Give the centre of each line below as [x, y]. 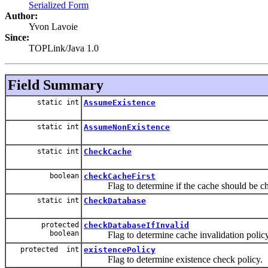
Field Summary [56, 85]
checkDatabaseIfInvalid [136, 225]
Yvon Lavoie [53, 26]
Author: [21, 16]
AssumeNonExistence [127, 127]
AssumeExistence [120, 102]
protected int [50, 249]
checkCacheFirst [120, 176]
